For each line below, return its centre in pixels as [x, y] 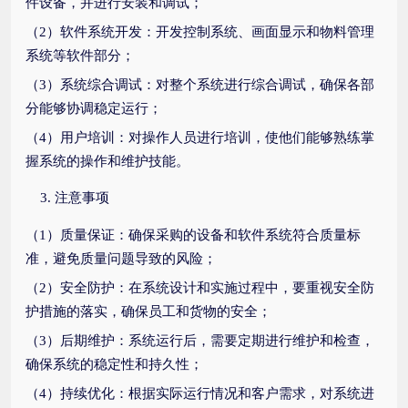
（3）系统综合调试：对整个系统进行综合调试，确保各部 [200, 85]
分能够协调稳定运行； [94, 108]
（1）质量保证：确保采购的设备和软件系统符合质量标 [193, 235]
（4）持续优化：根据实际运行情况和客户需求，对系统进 [200, 393]
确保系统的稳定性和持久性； [114, 364]
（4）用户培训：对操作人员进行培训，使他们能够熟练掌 [200, 138]
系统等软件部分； [80, 56]
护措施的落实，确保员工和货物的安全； [148, 311]
